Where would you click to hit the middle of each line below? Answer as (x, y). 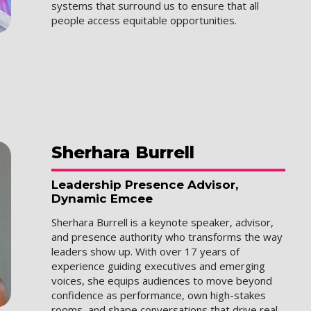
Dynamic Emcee (102, 199)
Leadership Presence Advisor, (145, 185)
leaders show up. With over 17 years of (146, 251)
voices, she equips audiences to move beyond (162, 280)
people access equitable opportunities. (144, 20)
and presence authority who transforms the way (167, 236)
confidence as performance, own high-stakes (159, 295)
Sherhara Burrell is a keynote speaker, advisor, (163, 222)
